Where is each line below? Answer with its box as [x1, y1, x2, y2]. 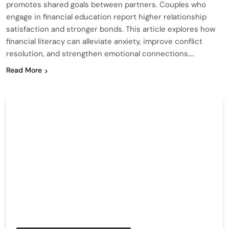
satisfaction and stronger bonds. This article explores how [6, 24, 215, 35]
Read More [6, 65, 42, 75]
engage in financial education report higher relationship [6, 12, 207, 22]
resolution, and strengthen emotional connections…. [6, 49, 194, 59]
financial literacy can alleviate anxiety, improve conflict [6, 36, 202, 47]
